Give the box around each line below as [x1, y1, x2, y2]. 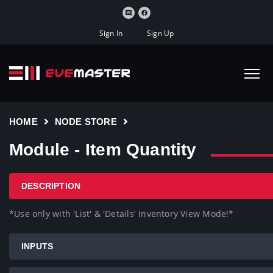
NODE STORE [54, 116, 117, 127]
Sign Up [147, 28, 174, 38]
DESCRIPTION [21, 181, 81, 191]
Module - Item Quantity [9, 140, 197, 159]
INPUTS [21, 241, 54, 251]
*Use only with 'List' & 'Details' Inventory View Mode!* [9, 208, 234, 219]
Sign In [99, 28, 122, 38]
